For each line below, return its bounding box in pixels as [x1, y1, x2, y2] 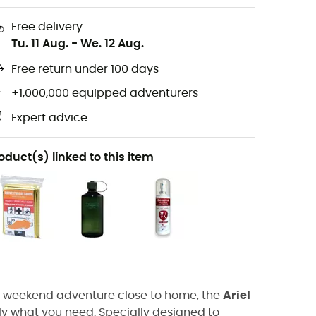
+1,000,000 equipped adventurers [11, 87, 198, 99]
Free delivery [11, 20, 83, 32]
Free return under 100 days [11, 63, 159, 75]
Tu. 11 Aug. [11, 37, 68, 49]
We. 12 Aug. [80, 37, 144, 49]
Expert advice [11, 112, 87, 124]
